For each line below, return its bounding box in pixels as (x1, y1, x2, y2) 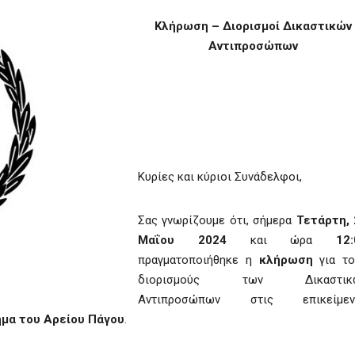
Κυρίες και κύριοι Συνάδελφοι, (138, 170, 302, 184)
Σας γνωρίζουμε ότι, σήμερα (138, 213, 296, 227)
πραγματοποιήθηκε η (138, 253, 252, 267)
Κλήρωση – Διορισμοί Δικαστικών (154, 19, 352, 33)
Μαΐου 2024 (138, 233, 227, 247)
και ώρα (226, 233, 336, 247)
